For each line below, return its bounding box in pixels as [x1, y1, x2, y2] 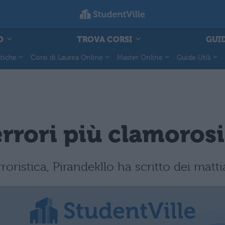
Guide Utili [177, 53, 211, 61]
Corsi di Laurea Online [31, 53, 103, 61]
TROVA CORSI [77, 34, 134, 44]
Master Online [117, 53, 163, 61]
